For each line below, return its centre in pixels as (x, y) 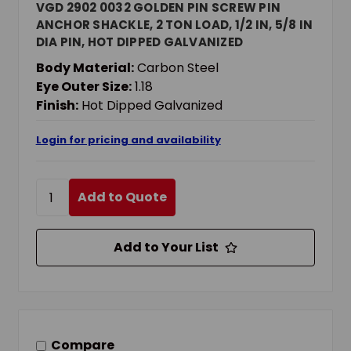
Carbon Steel (177, 68)
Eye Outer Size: (83, 87)
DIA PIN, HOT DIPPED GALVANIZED (139, 42)
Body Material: (85, 68)
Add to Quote (122, 197)
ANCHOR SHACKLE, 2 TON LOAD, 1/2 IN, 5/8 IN (174, 25)
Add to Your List (166, 248)
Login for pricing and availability (128, 140)
